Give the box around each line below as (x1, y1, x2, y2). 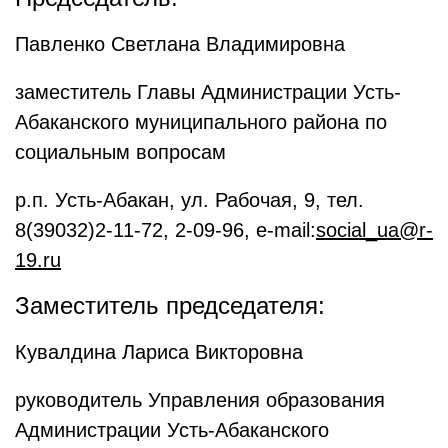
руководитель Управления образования (15, 389, 385, 411)
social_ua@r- (316, 219, 433, 241)
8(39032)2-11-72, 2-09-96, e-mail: (15, 219, 316, 241)
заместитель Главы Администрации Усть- (15, 81, 401, 103)
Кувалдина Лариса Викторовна (15, 341, 303, 363)
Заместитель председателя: (15, 292, 325, 319)
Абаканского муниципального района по (15, 111, 387, 133)
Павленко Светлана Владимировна (15, 33, 345, 55)
